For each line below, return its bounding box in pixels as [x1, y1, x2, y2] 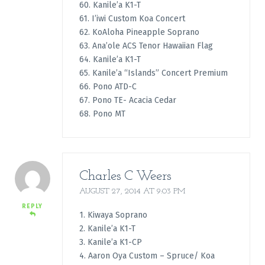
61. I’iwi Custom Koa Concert [79, 14, 185, 24]
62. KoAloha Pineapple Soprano [79, 27, 199, 38]
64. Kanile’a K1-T [79, 54, 141, 65]
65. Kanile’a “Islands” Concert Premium [79, 68, 228, 79]
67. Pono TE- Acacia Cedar [79, 95, 176, 106]
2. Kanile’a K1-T [79, 224, 135, 234]
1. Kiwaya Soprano [79, 210, 147, 221]
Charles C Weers [79, 169, 171, 183]
